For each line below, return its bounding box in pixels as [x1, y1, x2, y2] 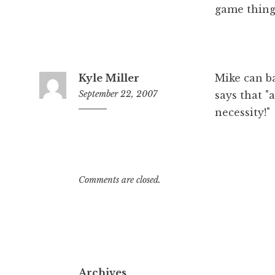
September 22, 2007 [79, 88, 157, 99]
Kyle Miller [79, 71, 139, 84]
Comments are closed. [79, 174, 161, 185]
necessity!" [214, 106, 270, 118]
